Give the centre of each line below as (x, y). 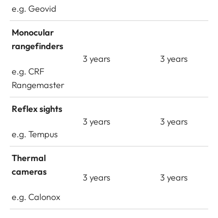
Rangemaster (38, 85)
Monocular (33, 32)
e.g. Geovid (34, 9)
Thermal (29, 158)
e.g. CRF (28, 71)
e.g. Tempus (35, 134)
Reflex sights (37, 109)
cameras (29, 172)
